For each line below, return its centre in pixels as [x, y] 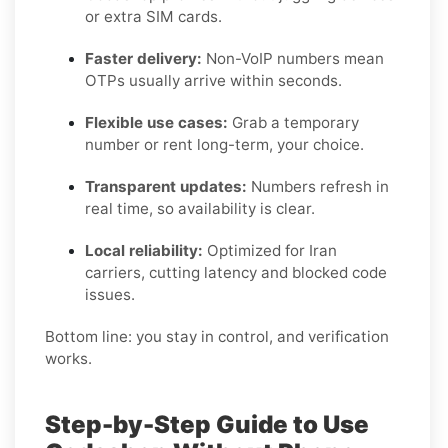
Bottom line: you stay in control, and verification [217, 336]
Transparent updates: [166, 186]
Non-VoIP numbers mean [293, 58]
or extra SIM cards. [153, 16]
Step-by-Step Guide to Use [207, 424]
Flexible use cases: [156, 122]
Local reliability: [144, 250]
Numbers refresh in [318, 186]
